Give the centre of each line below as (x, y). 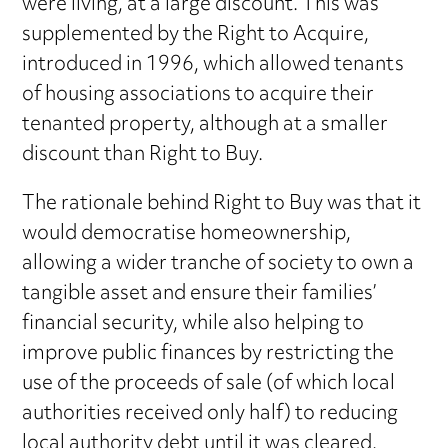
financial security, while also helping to (193, 324)
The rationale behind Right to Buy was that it (222, 204)
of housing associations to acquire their (198, 95)
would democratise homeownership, (187, 234)
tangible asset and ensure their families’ (200, 294)
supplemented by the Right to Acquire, (196, 35)
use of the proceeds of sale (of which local (209, 384)
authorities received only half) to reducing (210, 414)
